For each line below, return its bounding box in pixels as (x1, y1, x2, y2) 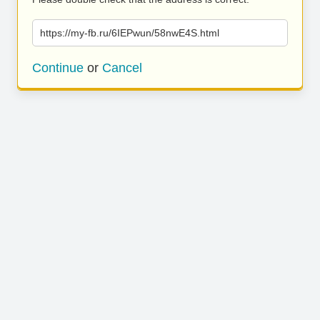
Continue (32, 61, 84, 75)
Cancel (102, 61, 142, 75)
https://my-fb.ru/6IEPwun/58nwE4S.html (40, 27, 219, 39)
